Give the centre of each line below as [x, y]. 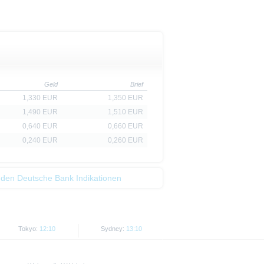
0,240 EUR [40, 140]
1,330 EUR [40, 98]
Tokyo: [29, 229]
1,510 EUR [126, 112]
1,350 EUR [126, 98]
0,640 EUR [40, 126]
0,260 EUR [126, 140]
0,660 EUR [126, 126]
